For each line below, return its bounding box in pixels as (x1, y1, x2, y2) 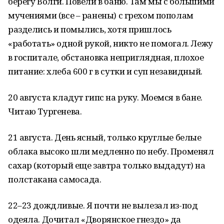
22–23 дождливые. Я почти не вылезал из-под (8, 199, 198, 211)
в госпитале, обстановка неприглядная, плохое (8, 51, 204, 63)
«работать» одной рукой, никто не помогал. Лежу (8, 37, 213, 49)
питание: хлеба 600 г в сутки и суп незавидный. (8, 65, 202, 77)
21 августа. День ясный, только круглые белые (8, 131, 201, 143)
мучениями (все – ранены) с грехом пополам (8, 9, 193, 21)
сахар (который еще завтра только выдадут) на (8, 159, 205, 171)
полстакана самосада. (8, 173, 101, 185)
